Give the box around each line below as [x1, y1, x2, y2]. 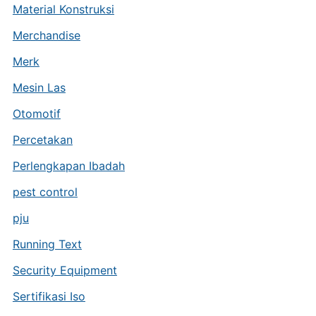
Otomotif [12, 107, 61, 121]
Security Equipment [12, 263, 117, 277]
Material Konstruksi [12, 2, 114, 16]
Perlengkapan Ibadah [12, 159, 125, 173]
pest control [12, 185, 78, 199]
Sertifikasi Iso [12, 289, 85, 303]
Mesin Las [12, 80, 66, 95]
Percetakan [12, 133, 73, 147]
